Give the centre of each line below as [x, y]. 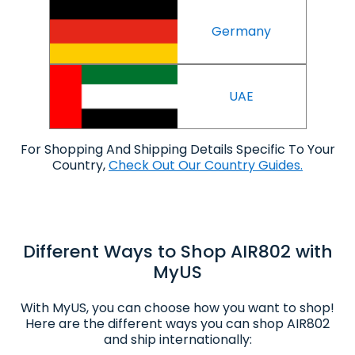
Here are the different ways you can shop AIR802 [177, 323]
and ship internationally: [177, 339]
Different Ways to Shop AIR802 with [177, 251]
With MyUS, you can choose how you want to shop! [177, 307]
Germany [242, 31]
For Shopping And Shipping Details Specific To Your [177, 149]
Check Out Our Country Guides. [206, 165]
